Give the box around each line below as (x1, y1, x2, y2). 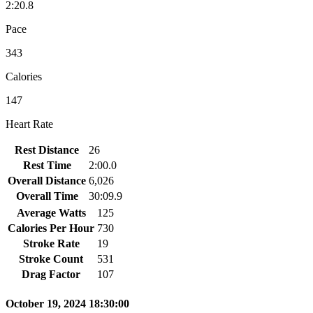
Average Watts (16, 206, 86, 219)
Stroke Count (19, 252, 83, 265)
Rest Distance (15, 143, 79, 156)
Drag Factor (22, 268, 80, 280)
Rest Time (22, 159, 71, 171)
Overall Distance (8, 174, 86, 187)
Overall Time (15, 189, 78, 202)
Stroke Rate (22, 237, 80, 249)
